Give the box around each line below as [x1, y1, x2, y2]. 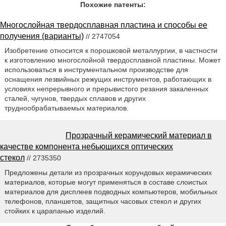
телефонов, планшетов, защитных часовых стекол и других [4, 197, 201, 206]
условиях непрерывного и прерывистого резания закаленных [4, 85, 208, 93]
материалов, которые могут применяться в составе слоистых [4, 178, 207, 187]
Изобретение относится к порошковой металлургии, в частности [4, 46, 217, 55]
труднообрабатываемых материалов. [4, 104, 129, 112]
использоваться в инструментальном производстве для [4, 66, 188, 74]
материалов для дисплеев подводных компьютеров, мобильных [4, 188, 217, 196]
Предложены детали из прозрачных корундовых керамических [4, 168, 212, 177]
